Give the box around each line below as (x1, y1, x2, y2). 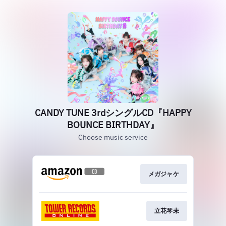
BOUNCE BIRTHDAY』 (67, 119, 159, 131)
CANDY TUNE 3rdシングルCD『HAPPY (34, 107, 192, 119)
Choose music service (78, 133, 148, 142)
